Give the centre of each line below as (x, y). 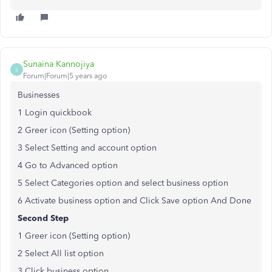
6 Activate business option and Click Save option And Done (134, 201)
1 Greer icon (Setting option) (74, 236)
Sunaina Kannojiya (59, 64)
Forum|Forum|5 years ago (65, 76)
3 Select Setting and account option (87, 148)
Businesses (40, 95)
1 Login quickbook (55, 113)
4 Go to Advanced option (69, 165)
